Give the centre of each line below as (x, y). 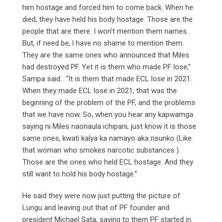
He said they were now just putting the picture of (101, 196)
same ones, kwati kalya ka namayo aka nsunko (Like (107, 139)
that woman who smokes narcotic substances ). (101, 150)
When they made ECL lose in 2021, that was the (100, 91)
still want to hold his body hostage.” (80, 174)
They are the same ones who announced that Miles (106, 55)
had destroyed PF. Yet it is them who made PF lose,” (107, 67)
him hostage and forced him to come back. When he (108, 8)
